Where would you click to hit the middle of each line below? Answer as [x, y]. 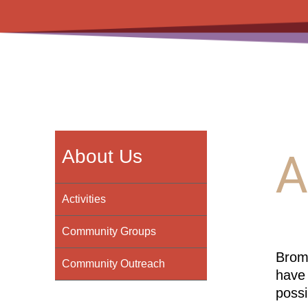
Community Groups [109, 231]
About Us [102, 156]
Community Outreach [113, 264]
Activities [84, 199]
